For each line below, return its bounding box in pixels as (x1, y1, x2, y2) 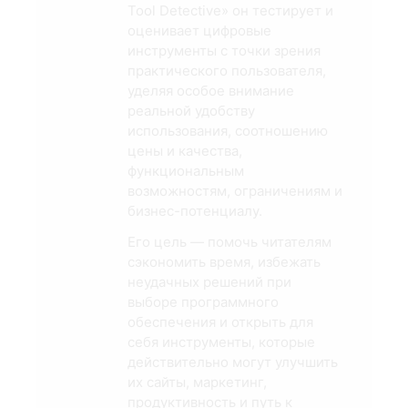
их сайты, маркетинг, (127, 373, 267, 392)
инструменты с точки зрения (127, 42, 321, 60)
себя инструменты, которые (127, 333, 315, 352)
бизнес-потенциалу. (127, 202, 262, 220)
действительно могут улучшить (127, 353, 338, 372)
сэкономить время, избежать (127, 253, 321, 271)
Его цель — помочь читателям (127, 233, 331, 251)
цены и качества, (127, 142, 242, 160)
